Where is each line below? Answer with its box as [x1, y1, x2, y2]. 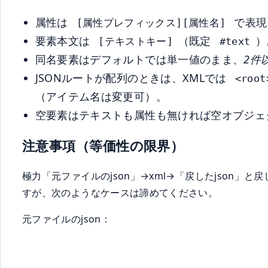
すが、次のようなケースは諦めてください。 [22, 185, 218, 199]
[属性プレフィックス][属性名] [76, 17, 226, 29]
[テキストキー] [98, 35, 173, 48]
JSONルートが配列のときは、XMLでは [35, 71, 230, 86]
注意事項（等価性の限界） [22, 136, 184, 155]
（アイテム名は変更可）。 [35, 89, 167, 104]
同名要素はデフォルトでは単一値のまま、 [35, 52, 244, 67]
